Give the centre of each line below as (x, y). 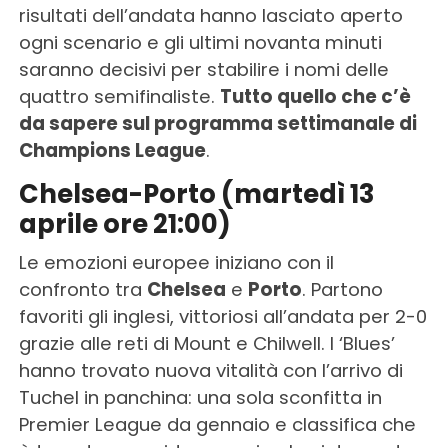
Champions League (112, 151)
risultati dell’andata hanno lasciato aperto (210, 16)
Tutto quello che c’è (315, 97)
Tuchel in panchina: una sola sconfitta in (200, 398)
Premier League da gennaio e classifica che (217, 425)
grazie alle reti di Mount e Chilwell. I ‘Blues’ (206, 344)
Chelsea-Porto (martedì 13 (196, 194)
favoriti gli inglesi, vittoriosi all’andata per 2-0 (222, 317)
